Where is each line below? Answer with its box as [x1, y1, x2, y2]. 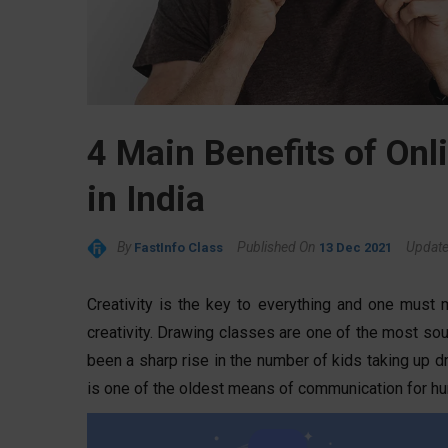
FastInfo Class [134, 239, 223, 255]
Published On [237, 238, 316, 255]
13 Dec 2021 [319, 239, 392, 255]
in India [87, 178, 205, 220]
